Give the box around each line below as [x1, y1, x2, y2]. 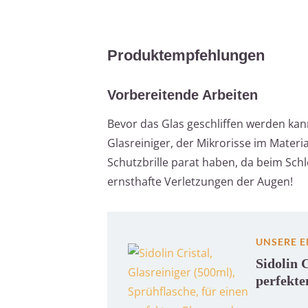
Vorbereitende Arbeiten [107, 87, 258, 102]
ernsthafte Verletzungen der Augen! [107, 173, 293, 189]
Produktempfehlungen [107, 46, 265, 64]
